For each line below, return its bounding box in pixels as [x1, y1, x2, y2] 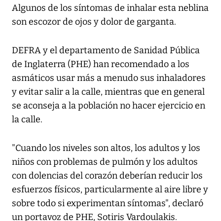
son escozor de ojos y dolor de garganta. [12, 16, 176, 28]
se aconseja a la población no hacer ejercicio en [12, 100, 205, 111]
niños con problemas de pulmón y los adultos [12, 156, 198, 168]
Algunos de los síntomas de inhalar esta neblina [12, 2, 209, 14]
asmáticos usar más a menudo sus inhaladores [12, 73, 206, 84]
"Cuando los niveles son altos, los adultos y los [12, 143, 200, 154]
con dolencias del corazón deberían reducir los [12, 170, 203, 182]
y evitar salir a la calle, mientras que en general [12, 86, 205, 98]
